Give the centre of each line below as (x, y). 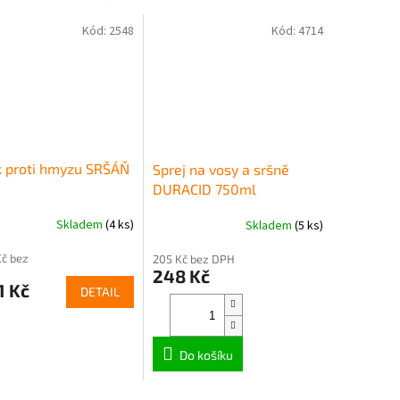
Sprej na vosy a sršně (221, 170)
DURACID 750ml (204, 189)
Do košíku (206, 355)
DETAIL (100, 292)
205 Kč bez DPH (193, 259)
